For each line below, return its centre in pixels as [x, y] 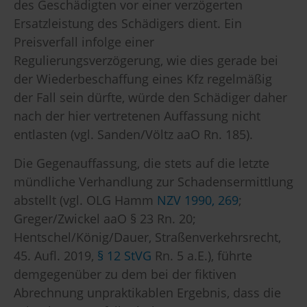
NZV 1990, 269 [198, 200]
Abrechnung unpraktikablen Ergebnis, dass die [147, 292]
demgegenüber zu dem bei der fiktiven [125, 274]
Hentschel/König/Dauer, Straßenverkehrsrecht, [147, 237]
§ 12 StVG [124, 255]
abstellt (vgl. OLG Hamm [85, 200]
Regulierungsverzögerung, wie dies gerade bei [146, 61]
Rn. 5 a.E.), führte [202, 255]
